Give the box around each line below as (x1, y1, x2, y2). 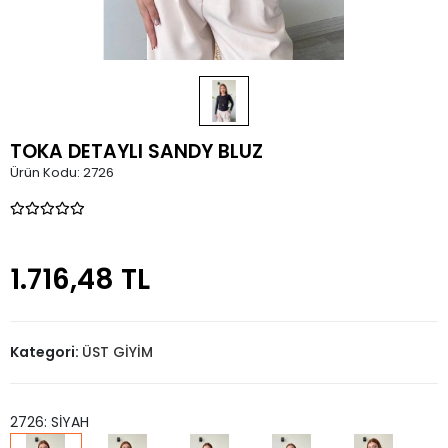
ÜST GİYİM (82, 342, 153, 362)
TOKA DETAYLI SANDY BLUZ (10, 138, 263, 165)
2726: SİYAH (10, 412, 89, 432)
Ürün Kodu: (10, 163, 83, 182)
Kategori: (10, 342, 82, 362)
